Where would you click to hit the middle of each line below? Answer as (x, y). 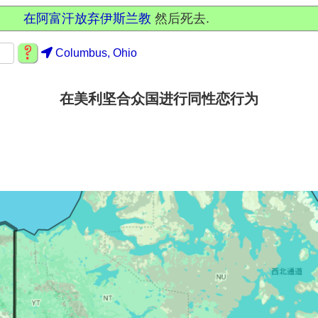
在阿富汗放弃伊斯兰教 (87, 18)
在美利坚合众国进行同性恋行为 (159, 99)
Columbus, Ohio (96, 53)
